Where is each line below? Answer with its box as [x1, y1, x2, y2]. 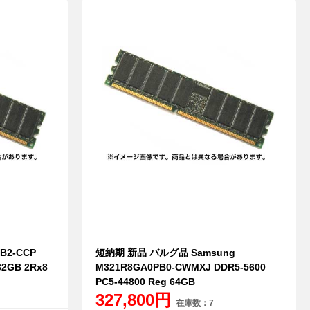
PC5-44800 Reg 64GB [95, 276, 195, 288]
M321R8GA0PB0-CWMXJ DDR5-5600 [95, 262, 266, 273]
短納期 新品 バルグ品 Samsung [95, 247, 235, 259]
